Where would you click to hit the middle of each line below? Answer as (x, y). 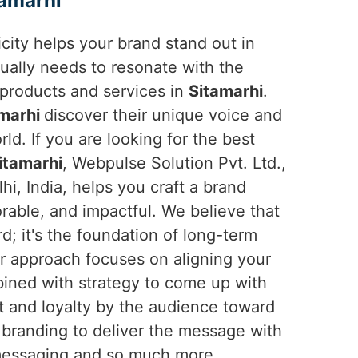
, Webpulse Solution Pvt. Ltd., (174, 163)
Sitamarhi (226, 91)
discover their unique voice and (163, 115)
